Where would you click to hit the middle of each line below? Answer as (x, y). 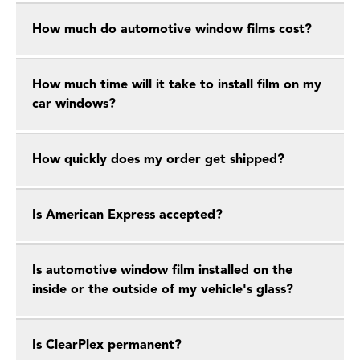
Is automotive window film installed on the (162, 271)
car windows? (74, 104)
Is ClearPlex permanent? (107, 346)
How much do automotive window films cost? (172, 30)
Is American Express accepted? (127, 215)
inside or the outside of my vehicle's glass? (163, 290)
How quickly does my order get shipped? (158, 160)
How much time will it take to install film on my (177, 85)
